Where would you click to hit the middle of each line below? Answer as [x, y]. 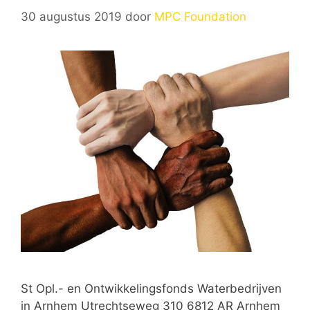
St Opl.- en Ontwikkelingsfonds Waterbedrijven [151, 288]
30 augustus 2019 [71, 16]
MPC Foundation [200, 16]
